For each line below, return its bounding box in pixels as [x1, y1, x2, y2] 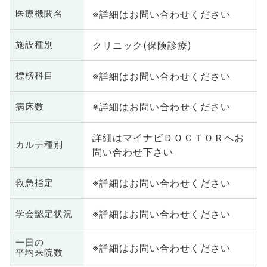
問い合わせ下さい [92, 146, 173, 159]
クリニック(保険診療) [92, 39, 192, 51]
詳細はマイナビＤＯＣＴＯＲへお [92, 132, 244, 144]
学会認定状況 [15, 208, 73, 219]
